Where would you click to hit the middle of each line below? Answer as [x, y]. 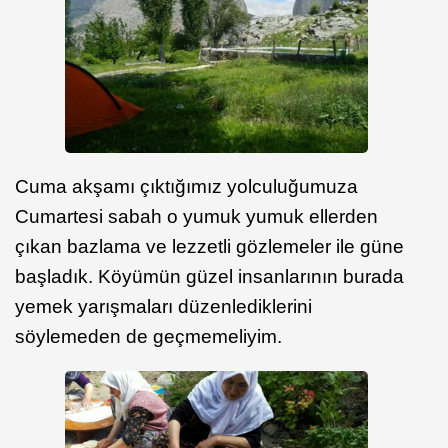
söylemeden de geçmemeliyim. [148, 337]
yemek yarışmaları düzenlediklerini [163, 307]
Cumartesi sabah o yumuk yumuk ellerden [196, 217]
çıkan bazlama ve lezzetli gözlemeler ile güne [209, 247]
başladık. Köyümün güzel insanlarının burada [209, 277]
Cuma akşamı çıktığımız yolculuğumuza [186, 187]
